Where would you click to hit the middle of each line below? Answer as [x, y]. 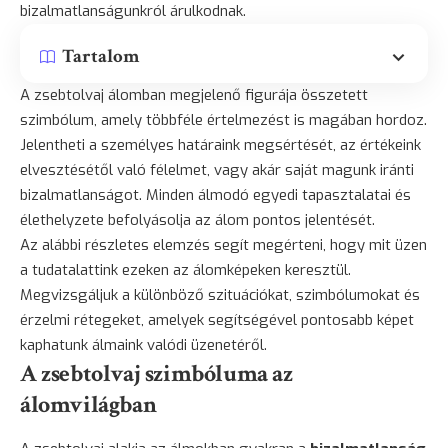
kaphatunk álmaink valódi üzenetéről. [143, 344]
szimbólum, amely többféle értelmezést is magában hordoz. [223, 119]
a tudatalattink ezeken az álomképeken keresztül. [185, 269]
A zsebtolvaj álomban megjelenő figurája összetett [194, 94]
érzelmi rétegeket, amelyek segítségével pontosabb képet [217, 319]
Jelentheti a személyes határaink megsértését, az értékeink [220, 144]
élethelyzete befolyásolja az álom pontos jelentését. [197, 219]
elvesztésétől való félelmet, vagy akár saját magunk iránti [217, 169]
